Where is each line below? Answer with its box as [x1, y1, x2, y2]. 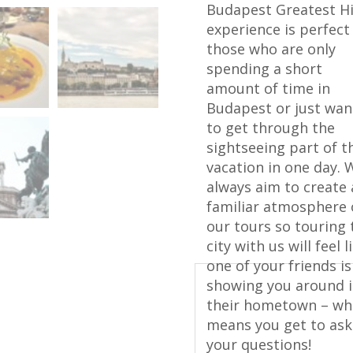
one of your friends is [206, 256, 351, 275]
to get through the [206, 118, 335, 137]
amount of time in [206, 79, 330, 98]
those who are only [206, 39, 336, 58]
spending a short [206, 59, 322, 78]
